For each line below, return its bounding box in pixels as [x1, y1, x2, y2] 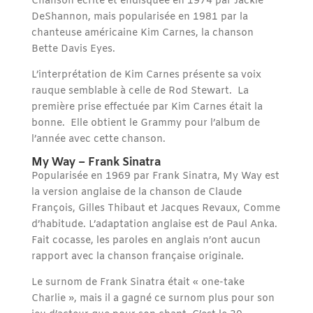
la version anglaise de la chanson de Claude [31, 186, 242, 200]
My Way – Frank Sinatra [31, 155, 161, 170]
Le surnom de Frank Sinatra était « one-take [31, 276, 245, 290]
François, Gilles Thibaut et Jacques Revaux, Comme [31, 202, 280, 216]
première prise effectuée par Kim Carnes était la [31, 101, 263, 115]
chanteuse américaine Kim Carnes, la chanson [31, 27, 254, 41]
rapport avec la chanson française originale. [31, 250, 244, 264]
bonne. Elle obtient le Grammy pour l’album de [31, 117, 260, 131]
